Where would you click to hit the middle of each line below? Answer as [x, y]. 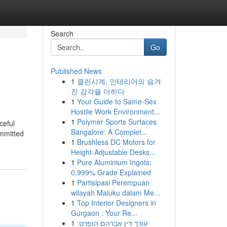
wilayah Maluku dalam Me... [115, 193]
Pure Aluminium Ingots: [114, 162]
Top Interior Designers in [116, 203]
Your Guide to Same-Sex [117, 101]
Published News [76, 71]
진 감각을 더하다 [98, 91]
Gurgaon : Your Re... [104, 213]
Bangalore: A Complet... [109, 132]
